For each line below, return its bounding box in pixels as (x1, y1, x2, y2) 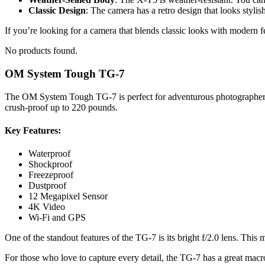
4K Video (28, 202, 65, 212)
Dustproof (28, 180, 66, 191)
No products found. (5, 46, 77, 56)
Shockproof (28, 159, 72, 170)
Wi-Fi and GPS (28, 212, 86, 223)
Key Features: (5, 125, 61, 136)
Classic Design (28, 5, 86, 16)
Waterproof (28, 148, 70, 159)
